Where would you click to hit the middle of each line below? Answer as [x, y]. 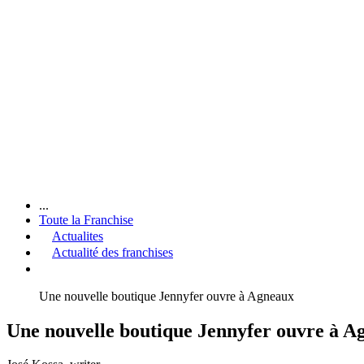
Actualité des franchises [113, 252]
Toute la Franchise [86, 219]
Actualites [78, 236]
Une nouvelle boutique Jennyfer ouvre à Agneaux [167, 296]
